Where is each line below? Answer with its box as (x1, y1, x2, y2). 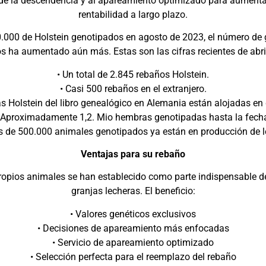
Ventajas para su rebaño (81, 148, 185, 160)
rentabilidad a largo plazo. (78, 8, 188, 20)
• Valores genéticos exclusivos (70, 208, 196, 220)
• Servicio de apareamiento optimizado (52, 236, 214, 248)
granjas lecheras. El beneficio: (71, 185, 195, 197)
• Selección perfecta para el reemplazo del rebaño (30, 251, 236, 262)
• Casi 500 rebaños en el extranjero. (59, 83, 207, 94)
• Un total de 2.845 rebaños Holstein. (57, 68, 209, 80)
